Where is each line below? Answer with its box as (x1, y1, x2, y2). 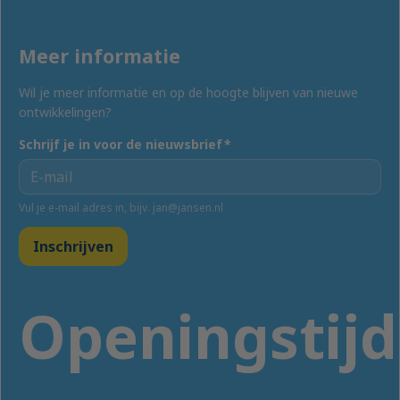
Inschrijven (32, 236, 113, 256)
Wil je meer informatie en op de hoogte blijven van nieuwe (18, 83, 358, 101)
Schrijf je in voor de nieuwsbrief (18, 135, 222, 153)
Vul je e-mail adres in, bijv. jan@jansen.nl (18, 199, 223, 215)
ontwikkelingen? (18, 103, 112, 121)
